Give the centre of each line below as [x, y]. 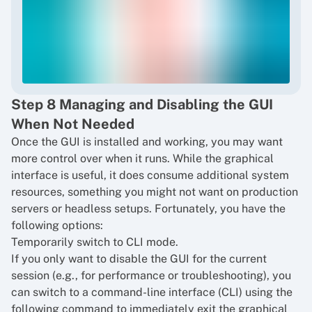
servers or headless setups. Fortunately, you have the [148, 209]
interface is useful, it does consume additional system [150, 175]
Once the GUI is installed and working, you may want [147, 142]
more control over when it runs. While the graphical [142, 158]
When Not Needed [73, 124]
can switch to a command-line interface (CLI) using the [152, 292]
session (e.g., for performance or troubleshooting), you [151, 275]
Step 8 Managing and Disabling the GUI [142, 104]
